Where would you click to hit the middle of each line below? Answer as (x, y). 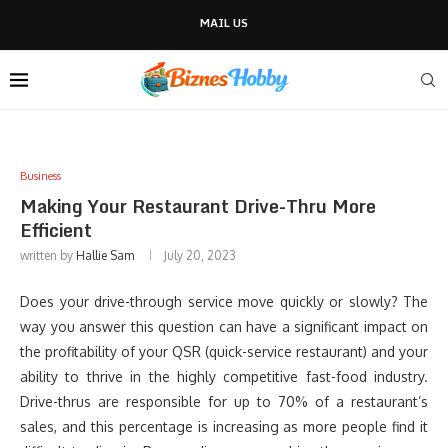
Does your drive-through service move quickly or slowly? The (224, 301)
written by (48, 255)
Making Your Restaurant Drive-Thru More (198, 206)
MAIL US (224, 23)
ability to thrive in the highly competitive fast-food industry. (224, 376)
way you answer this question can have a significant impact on (224, 326)
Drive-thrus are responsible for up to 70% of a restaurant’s (224, 401)
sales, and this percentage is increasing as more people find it (224, 426)
